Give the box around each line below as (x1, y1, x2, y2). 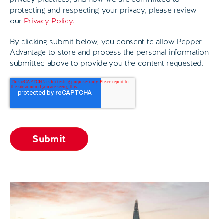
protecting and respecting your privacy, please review (10, 4, 197, 15)
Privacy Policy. (23, 15, 74, 26)
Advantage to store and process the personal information (10, 46, 209, 57)
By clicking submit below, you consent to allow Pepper (10, 36, 202, 46)
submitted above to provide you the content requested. (10, 57, 204, 68)
